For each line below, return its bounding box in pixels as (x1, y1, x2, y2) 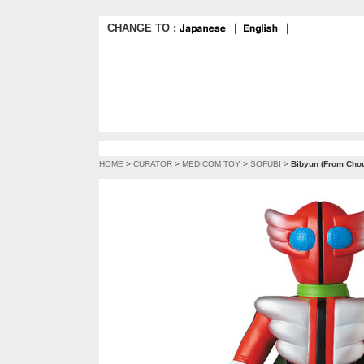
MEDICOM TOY (182, 159, 240, 168)
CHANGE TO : (107, 22, 180, 34)
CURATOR (133, 159, 172, 168)
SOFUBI (250, 159, 281, 168)
